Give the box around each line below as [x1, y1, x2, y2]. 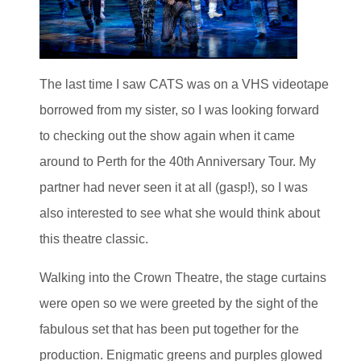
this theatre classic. [39, 232, 148, 247]
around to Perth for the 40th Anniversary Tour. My [39, 155, 316, 169]
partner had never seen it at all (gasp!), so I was [39, 180, 308, 195]
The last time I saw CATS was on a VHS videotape [39, 77, 329, 92]
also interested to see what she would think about [39, 206, 320, 221]
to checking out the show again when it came [39, 129, 295, 143]
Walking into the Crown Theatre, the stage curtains [39, 271, 326, 285]
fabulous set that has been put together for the [39, 322, 299, 337]
